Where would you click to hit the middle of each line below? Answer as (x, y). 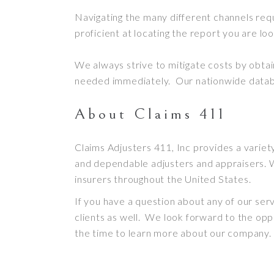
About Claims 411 (150, 114)
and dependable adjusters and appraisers (170, 163)
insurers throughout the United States (162, 179)
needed (92, 80)
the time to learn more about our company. (173, 233)
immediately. (142, 80)
